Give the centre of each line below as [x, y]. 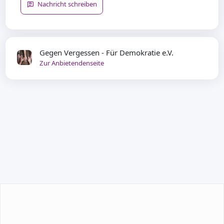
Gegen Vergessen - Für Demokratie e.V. [106, 53]
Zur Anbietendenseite [71, 63]
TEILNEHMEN [112, 210]
